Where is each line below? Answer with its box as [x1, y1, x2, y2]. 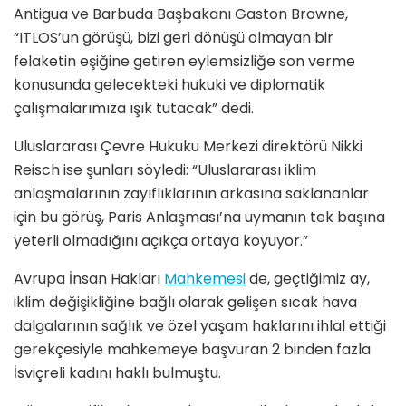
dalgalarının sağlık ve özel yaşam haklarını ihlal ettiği [14, 315, 386, 337]
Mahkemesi [164, 268, 246, 290]
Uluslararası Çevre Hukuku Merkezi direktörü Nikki [14, 136, 362, 158]
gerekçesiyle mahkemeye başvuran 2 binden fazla [14, 339, 371, 361]
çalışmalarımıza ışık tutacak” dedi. [14, 98, 254, 120]
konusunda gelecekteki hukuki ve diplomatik [14, 74, 325, 96]
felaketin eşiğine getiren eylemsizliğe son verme [14, 51, 355, 72]
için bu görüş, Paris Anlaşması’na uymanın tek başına [14, 207, 385, 228]
